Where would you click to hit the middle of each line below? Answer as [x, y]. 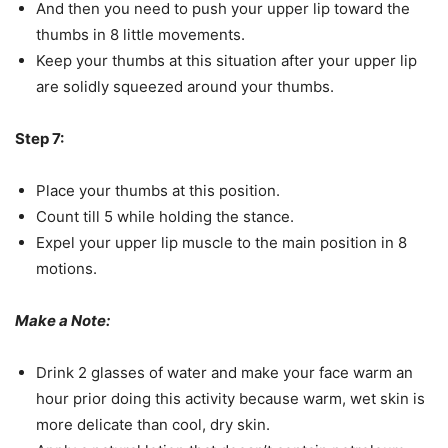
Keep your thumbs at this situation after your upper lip [226, 60]
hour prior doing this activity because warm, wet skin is [230, 398]
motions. [66, 268]
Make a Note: [62, 320]
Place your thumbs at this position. [158, 190]
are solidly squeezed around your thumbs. [185, 86]
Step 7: [39, 138]
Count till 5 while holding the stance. [165, 216]
